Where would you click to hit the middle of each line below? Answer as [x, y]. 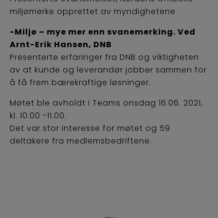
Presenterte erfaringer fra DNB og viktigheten [104, 57]
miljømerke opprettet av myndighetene [93, 12]
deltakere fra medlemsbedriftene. [81, 141]
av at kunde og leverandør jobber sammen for [108, 70]
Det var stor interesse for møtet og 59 [90, 128]
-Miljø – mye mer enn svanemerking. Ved [103, 32]
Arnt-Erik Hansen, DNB [61, 45]
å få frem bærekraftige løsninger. [80, 83]
